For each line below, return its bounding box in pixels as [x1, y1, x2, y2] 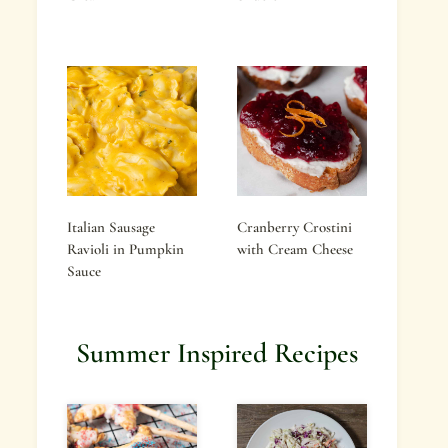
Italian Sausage [67, 218, 155, 236]
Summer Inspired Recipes [76, 336, 358, 370]
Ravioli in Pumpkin [67, 240, 184, 258]
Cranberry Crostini [237, 218, 352, 236]
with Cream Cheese [237, 240, 353, 258]
